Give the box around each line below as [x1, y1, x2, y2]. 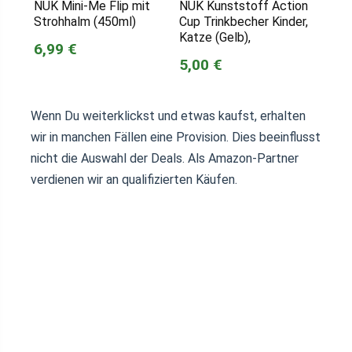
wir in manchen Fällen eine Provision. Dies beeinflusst [31, 130, 321, 145]
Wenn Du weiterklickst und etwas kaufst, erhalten [31, 108, 306, 124]
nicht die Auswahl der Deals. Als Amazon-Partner [31, 151, 299, 167]
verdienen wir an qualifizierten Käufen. [31, 172, 237, 188]
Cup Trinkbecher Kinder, [178, 14, 308, 30]
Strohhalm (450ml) [33, 14, 136, 30]
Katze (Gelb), [178, 30, 251, 46]
